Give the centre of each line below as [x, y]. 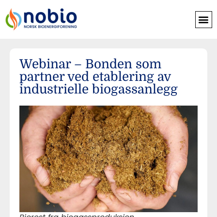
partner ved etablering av [95, 77]
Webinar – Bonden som [90, 64]
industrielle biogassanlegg [99, 89]
